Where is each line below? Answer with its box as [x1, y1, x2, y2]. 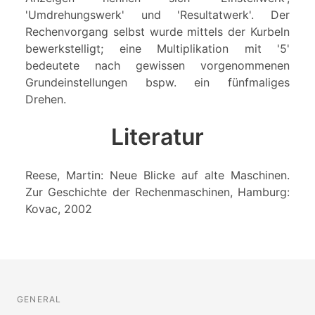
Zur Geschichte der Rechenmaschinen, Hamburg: [25, 185, 290, 200]
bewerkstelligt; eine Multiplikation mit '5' [25, 41, 290, 56]
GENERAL [17, 294, 62, 305]
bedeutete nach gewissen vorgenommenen [25, 58, 290, 73]
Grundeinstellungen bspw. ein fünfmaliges [25, 75, 290, 90]
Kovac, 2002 [25, 202, 92, 217]
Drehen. [25, 92, 66, 107]
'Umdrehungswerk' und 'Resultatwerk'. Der [25, 8, 290, 22]
